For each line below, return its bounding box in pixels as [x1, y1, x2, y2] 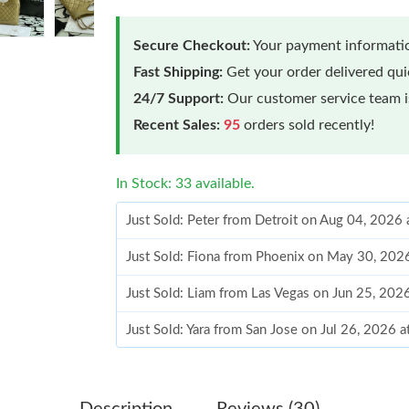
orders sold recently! [240, 117, 375, 132]
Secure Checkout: [133, 37, 251, 53]
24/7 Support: [133, 90, 225, 106]
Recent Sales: [133, 117, 221, 132]
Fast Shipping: [133, 64, 224, 79]
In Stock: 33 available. [116, 175, 256, 191]
